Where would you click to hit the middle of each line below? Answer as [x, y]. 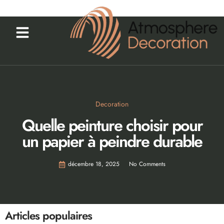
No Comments [147, 164]
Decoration [112, 104]
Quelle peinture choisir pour [112, 125]
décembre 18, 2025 [94, 164]
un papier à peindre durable [112, 141]
